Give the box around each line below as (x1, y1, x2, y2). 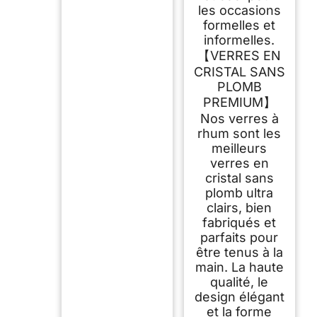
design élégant (194, 289, 284, 305)
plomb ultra (205, 185, 274, 201)
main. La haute (195, 260, 284, 275)
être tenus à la (195, 245, 283, 260)
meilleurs (212, 141, 267, 156)
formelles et (203, 18, 276, 33)
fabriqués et (202, 215, 277, 231)
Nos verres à (200, 111, 279, 127)
